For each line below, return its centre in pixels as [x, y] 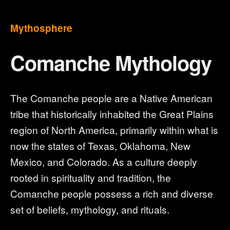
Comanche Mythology [111, 62]
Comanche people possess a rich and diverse [112, 193]
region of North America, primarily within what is [114, 130]
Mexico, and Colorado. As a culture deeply [104, 161]
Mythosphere [41, 28]
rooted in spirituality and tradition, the [91, 177]
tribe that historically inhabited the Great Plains [112, 114]
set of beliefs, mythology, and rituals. [90, 209]
